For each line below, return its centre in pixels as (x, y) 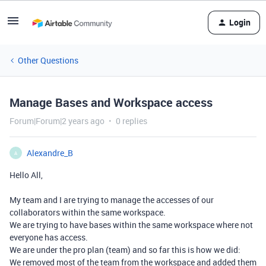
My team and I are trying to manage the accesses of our (112, 200)
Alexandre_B (50, 153)
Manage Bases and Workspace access (111, 102)
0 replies (132, 121)
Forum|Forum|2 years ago (57, 121)
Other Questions (48, 60)
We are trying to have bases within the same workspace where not (131, 225)
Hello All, (26, 175)
